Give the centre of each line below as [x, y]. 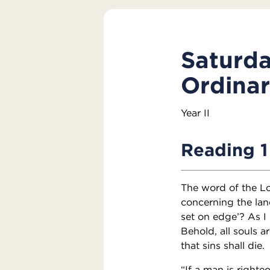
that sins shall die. [222, 245]
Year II [195, 112]
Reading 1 [224, 149]
